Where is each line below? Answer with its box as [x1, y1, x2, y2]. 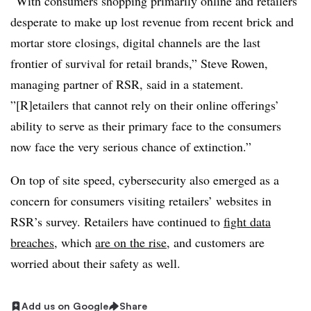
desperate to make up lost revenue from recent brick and [10, 13, 294, 30]
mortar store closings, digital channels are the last [10, 34, 260, 51]
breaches [10, 234, 54, 251]
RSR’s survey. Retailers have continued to [10, 213, 224, 230]
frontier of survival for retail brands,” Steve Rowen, [10, 55, 268, 72]
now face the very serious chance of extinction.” [10, 138, 251, 155]
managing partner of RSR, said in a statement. [10, 76, 244, 92]
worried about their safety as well [10, 255, 177, 271]
